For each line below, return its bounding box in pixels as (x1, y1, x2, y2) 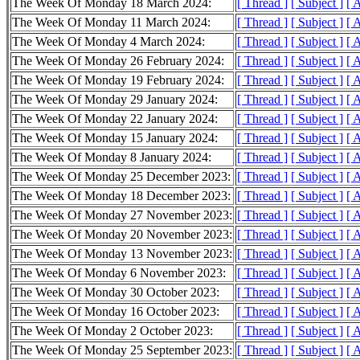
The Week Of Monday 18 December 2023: (12, 189, 231, 203)
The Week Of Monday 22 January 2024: (12, 112, 218, 126)
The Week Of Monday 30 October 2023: (12, 285, 219, 300)
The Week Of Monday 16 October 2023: (12, 305, 219, 319)
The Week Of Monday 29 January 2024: (12, 92, 218, 107)
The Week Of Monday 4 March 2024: (12, 35, 205, 49)
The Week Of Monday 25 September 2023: (12, 343, 232, 358)
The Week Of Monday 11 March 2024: (12, 15, 211, 30)
